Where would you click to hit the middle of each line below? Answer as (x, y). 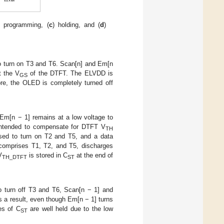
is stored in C (47, 155)
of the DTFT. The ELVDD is (70, 73)
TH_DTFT (14, 157)
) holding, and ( (76, 24)
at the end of (94, 155)
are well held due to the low (70, 209)
